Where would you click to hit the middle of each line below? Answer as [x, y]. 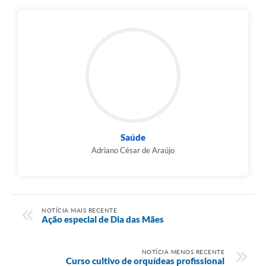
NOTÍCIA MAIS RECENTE [79, 210]
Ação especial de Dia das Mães [103, 219]
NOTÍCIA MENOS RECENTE [183, 251]
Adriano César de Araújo [133, 151]
